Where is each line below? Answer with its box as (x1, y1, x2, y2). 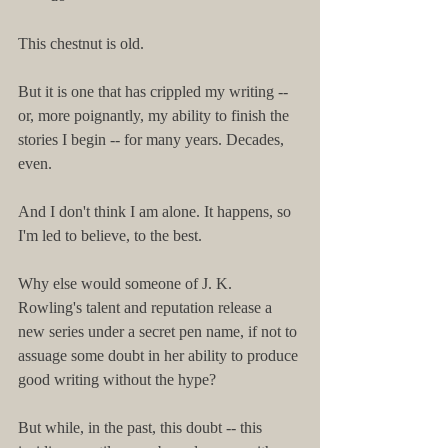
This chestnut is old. (18, 35, 144, 53)
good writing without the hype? (18, 371, 216, 389)
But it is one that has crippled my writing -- (18, 83, 292, 101)
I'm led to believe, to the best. (18, 227, 202, 245)
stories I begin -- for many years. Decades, (18, 131, 288, 149)
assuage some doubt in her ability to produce (18, 347, 302, 365)
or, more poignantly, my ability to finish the (18, 107, 293, 125)
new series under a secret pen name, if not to (18, 323, 301, 341)
